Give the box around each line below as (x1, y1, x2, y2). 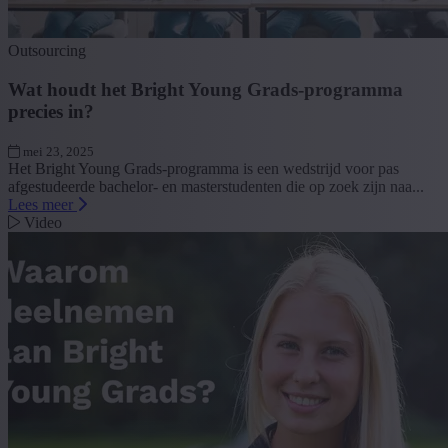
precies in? (8, 100, 94, 122)
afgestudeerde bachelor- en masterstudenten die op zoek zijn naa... (8, 177, 424, 195)
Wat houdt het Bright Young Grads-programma (8, 78, 403, 100)
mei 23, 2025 (20, 143, 94, 159)
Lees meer (8, 195, 77, 213)
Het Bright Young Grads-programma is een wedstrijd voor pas (8, 159, 399, 177)
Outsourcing (8, 42, 86, 60)
